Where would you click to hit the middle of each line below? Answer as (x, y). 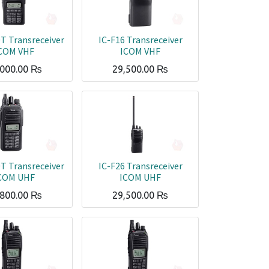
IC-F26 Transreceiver (140, 166)
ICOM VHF (140, 51)
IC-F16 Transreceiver (140, 40)
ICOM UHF (140, 177)
